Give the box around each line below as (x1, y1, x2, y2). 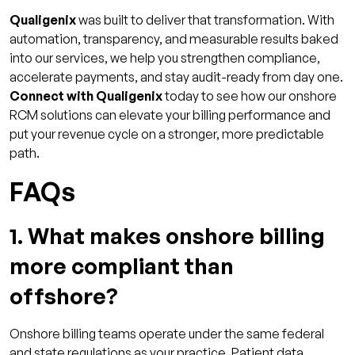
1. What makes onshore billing (10, 222, 325, 250)
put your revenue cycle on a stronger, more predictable (10, 126, 324, 143)
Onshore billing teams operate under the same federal (10, 326, 324, 342)
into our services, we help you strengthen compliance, (10, 50, 320, 67)
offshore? (10, 282, 118, 311)
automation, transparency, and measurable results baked (10, 31, 338, 48)
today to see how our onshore (162, 88, 337, 105)
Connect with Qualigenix (10, 88, 162, 105)
